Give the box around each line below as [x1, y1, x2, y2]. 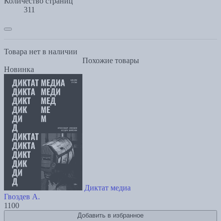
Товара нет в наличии [4, 47, 77, 56]
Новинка [4, 65, 34, 74]
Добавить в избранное [77, 212, 144, 220]
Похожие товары [82, 56, 139, 65]
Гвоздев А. [4, 192, 40, 201]
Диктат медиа [84, 184, 131, 192]
